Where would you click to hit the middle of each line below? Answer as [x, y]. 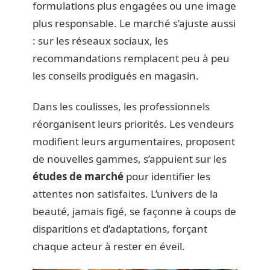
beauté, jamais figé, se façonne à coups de [134, 211]
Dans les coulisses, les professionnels [121, 106]
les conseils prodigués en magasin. [116, 75]
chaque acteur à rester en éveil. [109, 246]
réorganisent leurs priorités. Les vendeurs [133, 124]
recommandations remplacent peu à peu [131, 58]
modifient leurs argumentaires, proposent [134, 141]
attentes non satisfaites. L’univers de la [125, 194]
